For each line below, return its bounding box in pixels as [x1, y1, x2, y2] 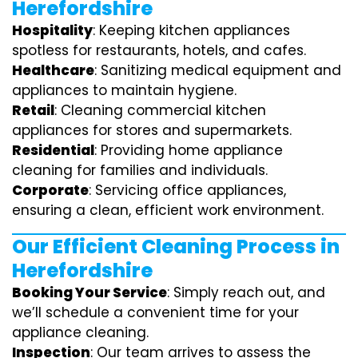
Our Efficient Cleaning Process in [12, 233, 340, 260]
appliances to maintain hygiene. [12, 80, 237, 100]
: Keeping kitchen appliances [93, 20, 290, 40]
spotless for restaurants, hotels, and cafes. [12, 40, 306, 60]
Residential [12, 140, 94, 160]
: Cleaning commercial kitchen [54, 100, 266, 120]
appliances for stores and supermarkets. [12, 120, 292, 140]
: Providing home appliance [94, 140, 283, 160]
